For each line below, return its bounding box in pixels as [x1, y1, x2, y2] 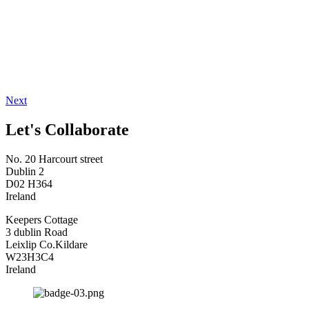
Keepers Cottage [6, 213, 78, 226]
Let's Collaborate [6, 120, 129, 139]
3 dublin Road [6, 226, 68, 238]
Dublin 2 [6, 165, 44, 177]
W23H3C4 [6, 250, 54, 263]
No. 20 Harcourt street [6, 152, 103, 165]
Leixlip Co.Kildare [6, 238, 88, 250]
